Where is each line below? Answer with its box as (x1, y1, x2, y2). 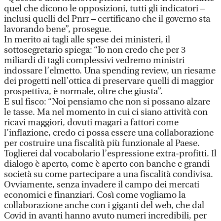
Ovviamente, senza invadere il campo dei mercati (4, 180, 199, 190)
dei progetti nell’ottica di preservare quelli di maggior (4, 76, 214, 86)
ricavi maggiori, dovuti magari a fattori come (4, 117, 179, 128)
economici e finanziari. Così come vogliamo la (4, 190, 185, 200)
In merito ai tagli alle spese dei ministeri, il (4, 35, 170, 45)
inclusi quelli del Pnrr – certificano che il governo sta (4, 14, 210, 24)
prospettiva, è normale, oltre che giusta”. (4, 86, 163, 97)
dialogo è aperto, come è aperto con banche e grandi (4, 159, 210, 169)
